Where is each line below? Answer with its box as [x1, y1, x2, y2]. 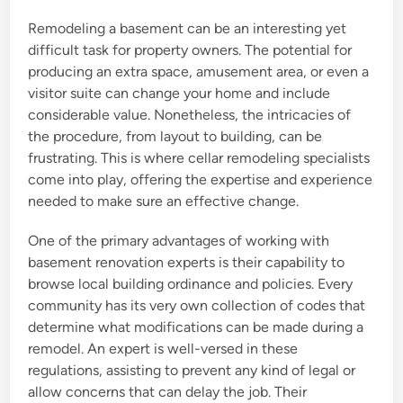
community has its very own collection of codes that [28, 297, 366, 314]
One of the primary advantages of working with [28, 232, 330, 249]
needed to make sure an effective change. [28, 193, 300, 210]
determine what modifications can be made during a [28, 318, 364, 336]
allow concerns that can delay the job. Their [28, 383, 308, 400]
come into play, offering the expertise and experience [28, 171, 373, 188]
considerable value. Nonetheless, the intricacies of [28, 106, 352, 123]
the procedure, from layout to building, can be [28, 128, 323, 145]
